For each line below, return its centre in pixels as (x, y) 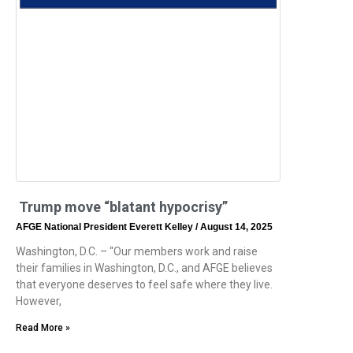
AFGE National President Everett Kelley (106, 227)
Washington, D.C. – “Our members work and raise (137, 251)
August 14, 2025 (235, 227)
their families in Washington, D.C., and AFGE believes (144, 268)
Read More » (43, 327)
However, (39, 301)
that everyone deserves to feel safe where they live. (144, 284)
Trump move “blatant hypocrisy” (123, 206)
